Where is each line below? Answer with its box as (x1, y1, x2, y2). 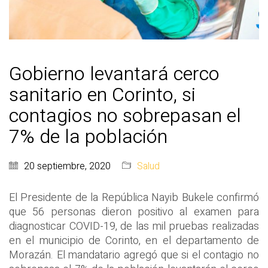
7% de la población (9, 122, 167, 151)
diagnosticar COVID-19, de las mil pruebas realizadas (9, 218, 259, 234)
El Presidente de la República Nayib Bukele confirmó (9, 189, 259, 206)
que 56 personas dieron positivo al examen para (9, 203, 259, 220)
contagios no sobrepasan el (9, 101, 241, 130)
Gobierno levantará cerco (9, 59, 220, 88)
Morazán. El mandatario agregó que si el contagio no (9, 246, 259, 263)
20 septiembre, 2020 (24, 159, 111, 173)
